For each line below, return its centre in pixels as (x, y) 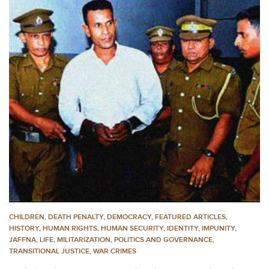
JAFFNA (23, 240)
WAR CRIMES (115, 251)
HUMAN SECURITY (132, 228)
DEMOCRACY (129, 217)
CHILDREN (27, 217)
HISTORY (24, 228)
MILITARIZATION (84, 240)
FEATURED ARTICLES (190, 217)
